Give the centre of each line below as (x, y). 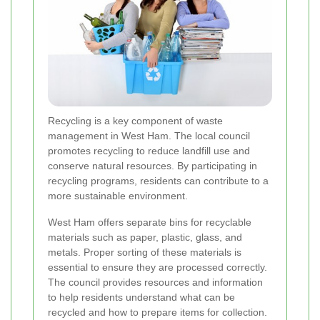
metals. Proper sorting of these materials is (145, 252)
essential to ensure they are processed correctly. (157, 267)
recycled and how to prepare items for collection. (157, 312)
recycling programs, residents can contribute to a (158, 180)
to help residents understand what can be (141, 297)
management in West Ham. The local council (149, 135)
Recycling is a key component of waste (135, 120)
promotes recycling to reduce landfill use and (149, 150)
